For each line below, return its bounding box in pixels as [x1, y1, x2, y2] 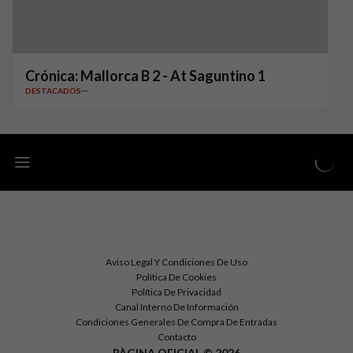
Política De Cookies [136, 271, 217, 283]
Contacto [157, 331, 196, 343]
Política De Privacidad [132, 286, 221, 298]
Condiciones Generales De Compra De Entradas [76, 316, 277, 328]
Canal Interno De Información [114, 301, 239, 313]
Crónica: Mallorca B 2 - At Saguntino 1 [25, 67, 266, 84]
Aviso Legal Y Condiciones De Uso [106, 256, 247, 268]
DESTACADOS [25, 86, 81, 95]
